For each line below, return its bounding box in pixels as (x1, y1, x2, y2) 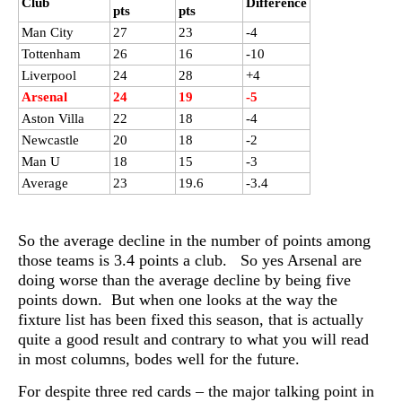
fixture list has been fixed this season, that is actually (18, 310, 363, 329)
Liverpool (22, 67, 76, 83)
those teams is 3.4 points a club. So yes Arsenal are (18, 251, 362, 270)
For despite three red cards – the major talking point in (18, 381, 374, 400)
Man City (22, 24, 74, 39)
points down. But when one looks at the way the (18, 291, 337, 310)
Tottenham (22, 46, 81, 61)
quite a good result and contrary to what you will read (18, 330, 369, 349)
